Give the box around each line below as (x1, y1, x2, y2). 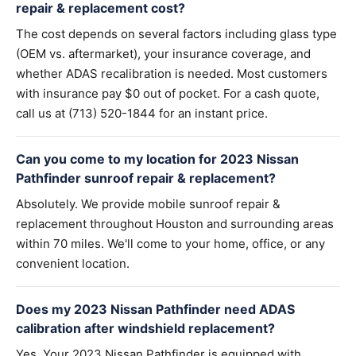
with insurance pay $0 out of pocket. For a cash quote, (16, 86, 319, 101)
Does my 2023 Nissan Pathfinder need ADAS (16, 301, 295, 317)
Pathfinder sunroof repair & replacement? (16, 170, 276, 186)
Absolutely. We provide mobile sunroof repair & (16, 196, 281, 211)
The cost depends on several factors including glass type (16, 26, 337, 41)
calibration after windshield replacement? (16, 320, 275, 336)
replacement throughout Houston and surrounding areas (16, 216, 334, 231)
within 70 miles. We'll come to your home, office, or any (16, 236, 325, 251)
